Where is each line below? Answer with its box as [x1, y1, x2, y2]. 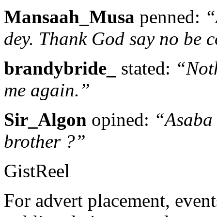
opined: [87, 108, 154, 130]
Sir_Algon [4, 108, 87, 130]
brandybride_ [4, 57, 116, 78]
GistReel [4, 160, 70, 181]
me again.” [4, 79, 90, 100]
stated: [116, 57, 175, 78]
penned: [135, 6, 205, 27]
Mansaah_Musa [4, 6, 135, 27]
